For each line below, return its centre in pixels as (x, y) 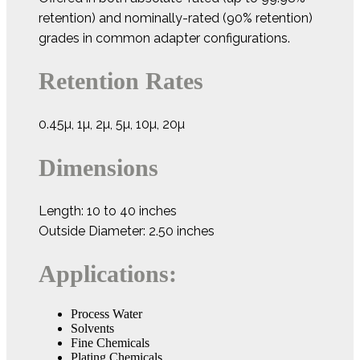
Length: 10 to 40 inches (108, 211)
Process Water (106, 314)
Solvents (92, 329)
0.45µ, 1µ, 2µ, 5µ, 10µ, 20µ (112, 125)
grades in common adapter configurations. (164, 39)
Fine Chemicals (110, 343)
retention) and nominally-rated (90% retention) (176, 18)
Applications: (108, 273)
